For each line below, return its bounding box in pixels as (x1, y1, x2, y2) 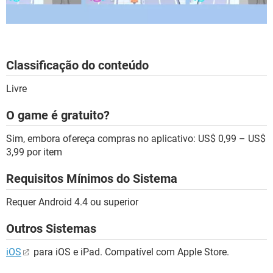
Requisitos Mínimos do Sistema (6, 171, 177, 186)
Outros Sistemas (6, 221, 96, 236)
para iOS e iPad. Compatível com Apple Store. (31, 246, 229, 258)
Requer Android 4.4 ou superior (6, 196, 138, 208)
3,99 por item (6, 146, 62, 158)
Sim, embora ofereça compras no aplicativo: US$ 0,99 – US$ (6, 132, 266, 144)
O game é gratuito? (6, 107, 110, 122)
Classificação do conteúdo (6, 57, 149, 73)
